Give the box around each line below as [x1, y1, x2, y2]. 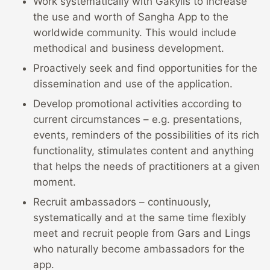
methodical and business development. [33, 42, 224, 55]
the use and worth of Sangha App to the [33, 11, 228, 24]
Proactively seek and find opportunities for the [33, 62, 257, 75]
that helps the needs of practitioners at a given [33, 160, 260, 173]
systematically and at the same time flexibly [33, 212, 246, 224]
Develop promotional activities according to [33, 98, 242, 110]
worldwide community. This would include [33, 27, 236, 39]
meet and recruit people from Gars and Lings [33, 227, 251, 240]
